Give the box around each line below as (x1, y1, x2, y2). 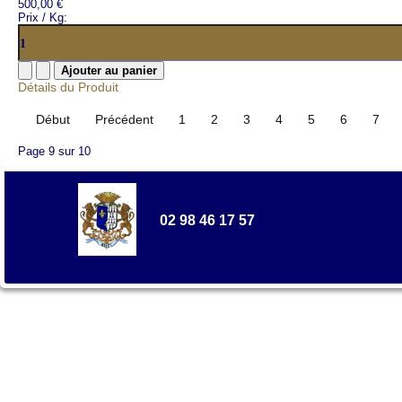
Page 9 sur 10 (18, 144, 91, 158)
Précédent (95, 112, 153, 127)
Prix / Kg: (18, 11, 67, 24)
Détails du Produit (18, 80, 118, 94)
